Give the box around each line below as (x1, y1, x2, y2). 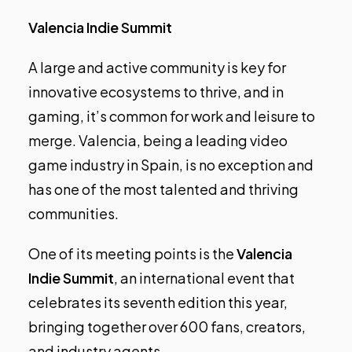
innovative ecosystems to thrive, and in (28, 82, 284, 101)
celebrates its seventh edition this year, (28, 293, 288, 312)
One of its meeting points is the (28, 244, 236, 263)
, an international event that (114, 269, 295, 288)
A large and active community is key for (28, 58, 286, 77)
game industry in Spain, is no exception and (28, 156, 313, 174)
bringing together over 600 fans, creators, (28, 317, 306, 336)
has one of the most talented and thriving (28, 180, 299, 199)
